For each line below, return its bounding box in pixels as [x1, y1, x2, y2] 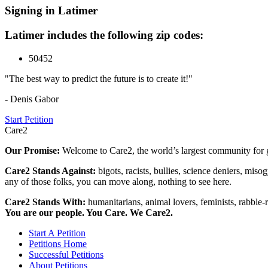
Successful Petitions [29, 249, 103, 260]
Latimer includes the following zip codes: [5, 29, 203, 42]
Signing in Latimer [5, 4, 98, 17]
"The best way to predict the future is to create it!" [5, 73, 193, 84]
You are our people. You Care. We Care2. [5, 207, 173, 218]
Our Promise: [5, 145, 62, 156]
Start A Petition [29, 227, 86, 238]
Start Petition [5, 114, 53, 124]
